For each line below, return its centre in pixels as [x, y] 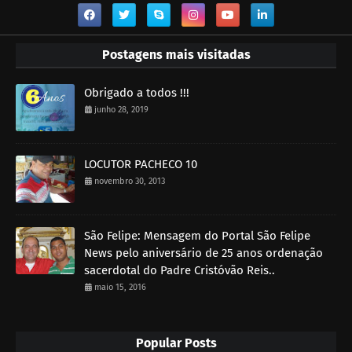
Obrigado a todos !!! [137, 93]
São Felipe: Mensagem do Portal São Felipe [197, 236]
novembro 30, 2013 [130, 181]
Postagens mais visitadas [176, 55]
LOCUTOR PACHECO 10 [141, 165]
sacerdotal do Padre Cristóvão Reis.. [180, 271]
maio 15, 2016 [120, 288]
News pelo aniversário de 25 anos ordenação [203, 253]
